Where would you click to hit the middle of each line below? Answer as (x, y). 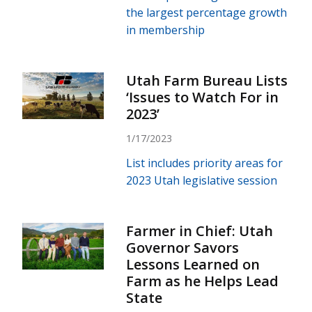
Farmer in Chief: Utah (200, 231)
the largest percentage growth (207, 12)
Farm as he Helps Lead (203, 281)
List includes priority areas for (205, 163)
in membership (166, 30)
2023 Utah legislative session (202, 180)
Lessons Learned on (193, 264)
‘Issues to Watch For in (203, 97)
